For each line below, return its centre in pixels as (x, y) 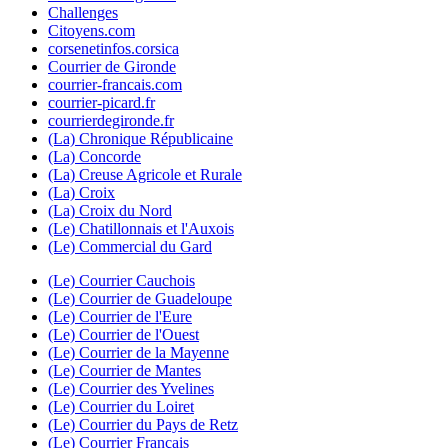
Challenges (83, 12)
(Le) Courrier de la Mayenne (138, 352)
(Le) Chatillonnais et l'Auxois (141, 228)
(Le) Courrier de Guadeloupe (140, 298)
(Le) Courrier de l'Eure (120, 316)
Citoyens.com (91, 30)
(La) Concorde (94, 156)
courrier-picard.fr (101, 102)
